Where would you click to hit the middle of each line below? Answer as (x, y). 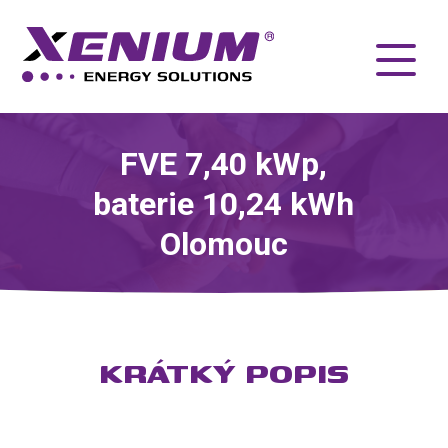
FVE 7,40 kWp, (224, 163)
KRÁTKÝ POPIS (224, 373)
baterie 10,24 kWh (224, 203)
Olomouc (223, 243)
